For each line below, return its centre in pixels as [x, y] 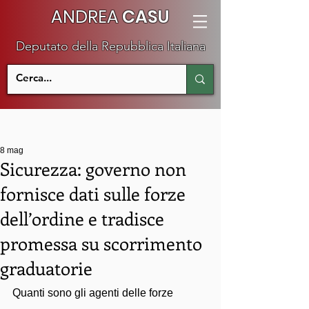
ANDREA [84, 17]
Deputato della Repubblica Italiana [110, 46]
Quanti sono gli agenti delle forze [94, 293]
